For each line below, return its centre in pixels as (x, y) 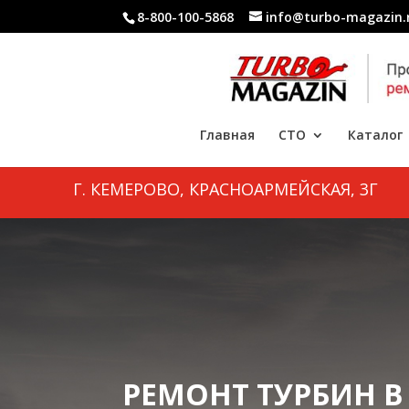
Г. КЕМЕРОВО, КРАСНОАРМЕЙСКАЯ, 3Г (225, 189)
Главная (227, 135)
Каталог (375, 135)
